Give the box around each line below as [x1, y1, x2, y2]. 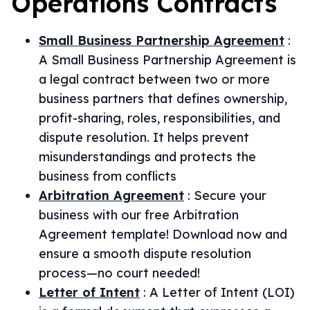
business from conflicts [39, 168, 176, 184]
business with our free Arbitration [39, 207, 239, 223]
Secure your [194, 188, 266, 203]
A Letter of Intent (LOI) [149, 284, 295, 300]
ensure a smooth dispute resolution [39, 246, 251, 262]
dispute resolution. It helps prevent [39, 129, 249, 145]
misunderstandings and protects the [39, 149, 256, 165]
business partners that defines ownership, [39, 91, 287, 107]
